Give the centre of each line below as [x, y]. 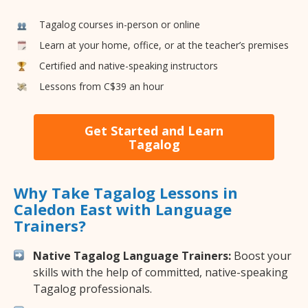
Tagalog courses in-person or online [120, 24]
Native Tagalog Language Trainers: [132, 256]
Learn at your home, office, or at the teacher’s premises [164, 45]
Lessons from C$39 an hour [101, 86]
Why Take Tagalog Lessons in [126, 193]
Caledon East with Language [123, 209]
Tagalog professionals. [92, 289]
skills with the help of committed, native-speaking [161, 273]
